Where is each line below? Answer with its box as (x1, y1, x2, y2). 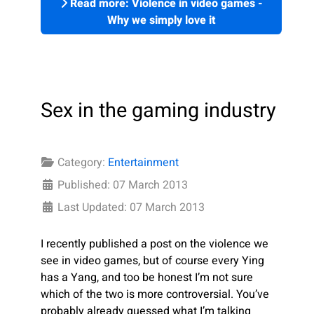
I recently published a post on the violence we (41, 235, 268, 253)
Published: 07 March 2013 (57, 177, 188, 194)
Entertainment (108, 154, 179, 172)
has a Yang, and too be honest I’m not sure (41, 269, 253, 287)
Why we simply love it (107, 12, 215, 29)
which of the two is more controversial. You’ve (41, 286, 269, 303)
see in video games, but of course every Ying (41, 252, 264, 270)
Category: (55, 154, 108, 172)
